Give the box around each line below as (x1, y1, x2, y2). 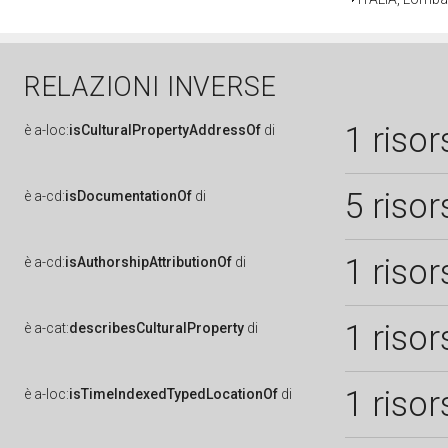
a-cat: (34, 320, 69, 336)
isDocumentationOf (65, 188, 192, 204)
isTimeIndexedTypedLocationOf (69, 386, 278, 402)
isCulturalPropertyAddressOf (69, 122, 261, 138)
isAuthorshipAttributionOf (65, 254, 232, 270)
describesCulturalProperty (69, 320, 244, 336)
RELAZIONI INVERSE (24, 71, 277, 103)
